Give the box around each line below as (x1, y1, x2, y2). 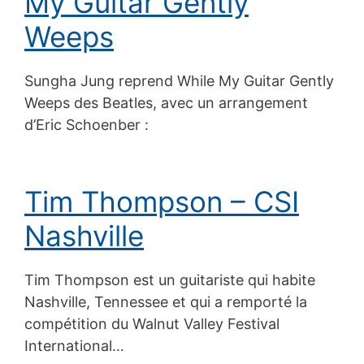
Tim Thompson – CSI (24, 184, 299, 219)
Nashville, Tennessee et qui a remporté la (24, 292, 307, 310)
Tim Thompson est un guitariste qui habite (24, 271, 315, 288)
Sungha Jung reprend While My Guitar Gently (24, 71, 334, 89)
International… (24, 336, 124, 354)
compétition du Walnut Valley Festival (24, 314, 279, 332)
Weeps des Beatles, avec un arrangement (24, 93, 308, 111)
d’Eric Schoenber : (24, 115, 149, 133)
